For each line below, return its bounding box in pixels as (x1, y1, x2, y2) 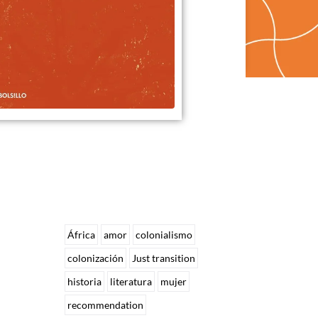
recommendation (67, 298, 144, 311)
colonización (67, 251, 124, 264)
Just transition (132, 251, 196, 264)
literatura (110, 275, 153, 287)
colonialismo (136, 228, 193, 241)
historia (67, 275, 102, 287)
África (67, 228, 96, 241)
